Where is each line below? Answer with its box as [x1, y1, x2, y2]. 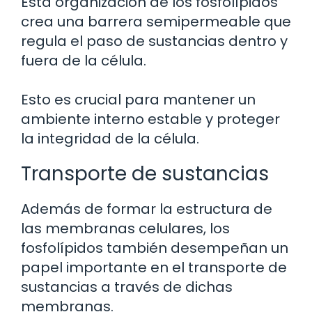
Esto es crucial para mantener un [21, 89, 256, 109]
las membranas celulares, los [21, 218, 230, 238]
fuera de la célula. [21, 50, 146, 70]
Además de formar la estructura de [21, 198, 272, 219]
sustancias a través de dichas [21, 276, 233, 297]
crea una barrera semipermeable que [21, 11, 291, 31]
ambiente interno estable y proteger [21, 109, 280, 129]
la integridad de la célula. [21, 128, 199, 148]
